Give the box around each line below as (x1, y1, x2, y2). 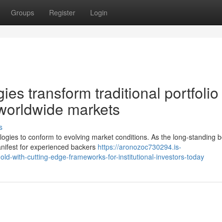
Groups (11, 7, 34, 17)
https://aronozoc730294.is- (98, 142, 181, 152)
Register (49, 7, 75, 17)
